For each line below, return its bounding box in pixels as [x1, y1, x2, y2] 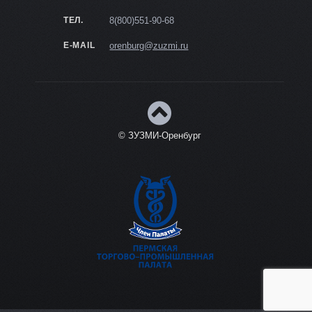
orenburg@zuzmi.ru [109, 40, 189, 51]
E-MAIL [63, 40, 95, 50]
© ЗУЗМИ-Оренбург [118, 130, 201, 141]
